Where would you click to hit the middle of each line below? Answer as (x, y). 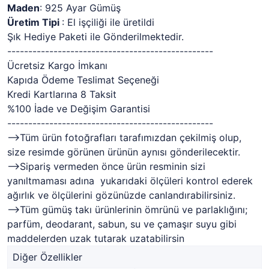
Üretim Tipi (35, 22)
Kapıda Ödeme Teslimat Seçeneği (83, 80)
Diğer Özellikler (47, 257)
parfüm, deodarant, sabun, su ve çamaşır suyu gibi (122, 224)
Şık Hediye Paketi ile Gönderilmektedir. (95, 36)
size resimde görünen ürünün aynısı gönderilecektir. (125, 152)
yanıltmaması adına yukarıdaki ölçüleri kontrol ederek (130, 180)
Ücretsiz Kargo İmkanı (57, 65)
